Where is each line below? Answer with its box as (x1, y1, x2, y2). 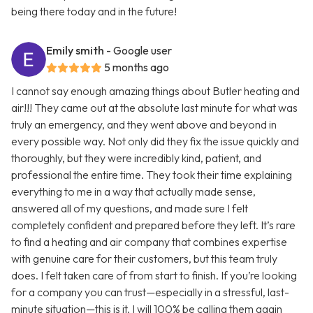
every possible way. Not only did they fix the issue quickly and (11, 134, 299, 149)
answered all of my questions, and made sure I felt (11, 201, 248, 216)
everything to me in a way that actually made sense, (11, 184, 256, 199)
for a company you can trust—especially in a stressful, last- (11, 285, 289, 300)
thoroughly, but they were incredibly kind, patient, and (11, 151, 261, 166)
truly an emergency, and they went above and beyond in (11, 117, 277, 132)
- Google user (106, 43, 172, 58)
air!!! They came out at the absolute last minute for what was (11, 101, 298, 115)
